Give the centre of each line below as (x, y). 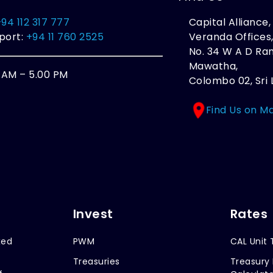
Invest (93, 214)
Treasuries (96, 261)
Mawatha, (213, 66)
